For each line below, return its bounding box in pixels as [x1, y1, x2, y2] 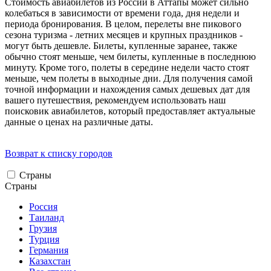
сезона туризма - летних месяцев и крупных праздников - [5, 30, 243, 41]
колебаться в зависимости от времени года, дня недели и [5, 8, 240, 19]
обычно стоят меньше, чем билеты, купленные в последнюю [5, 51, 256, 62]
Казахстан [29, 256, 71, 267]
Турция [29, 234, 59, 245]
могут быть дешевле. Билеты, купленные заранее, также [5, 41, 237, 51]
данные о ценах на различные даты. [5, 117, 153, 128]
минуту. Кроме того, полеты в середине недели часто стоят [5, 62, 249, 73]
